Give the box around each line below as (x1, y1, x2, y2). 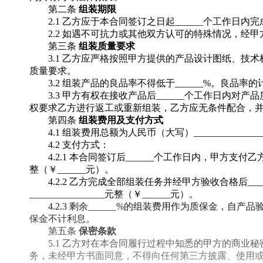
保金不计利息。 (29, 214, 95, 224)
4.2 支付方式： (48, 140, 109, 150)
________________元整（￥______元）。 (29, 189, 198, 199)
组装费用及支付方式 (79, 115, 164, 125)
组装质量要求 (79, 41, 136, 51)
